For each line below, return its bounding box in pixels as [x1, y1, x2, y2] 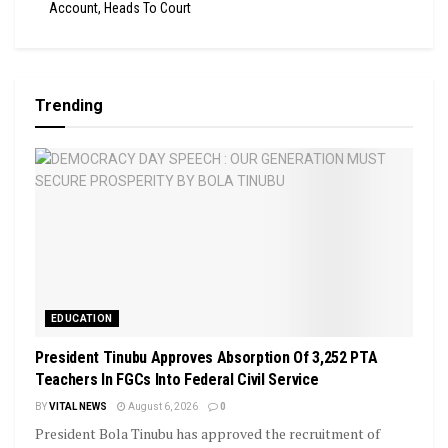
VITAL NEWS [49, 400, 107, 412]
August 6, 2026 [126, 400, 198, 412]
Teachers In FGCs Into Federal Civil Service [35, 369, 319, 389]
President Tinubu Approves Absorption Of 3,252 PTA [35, 347, 378, 367]
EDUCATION [51, 312, 113, 324]
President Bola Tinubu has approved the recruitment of [35, 423, 380, 443]
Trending [35, 95, 103, 115]
